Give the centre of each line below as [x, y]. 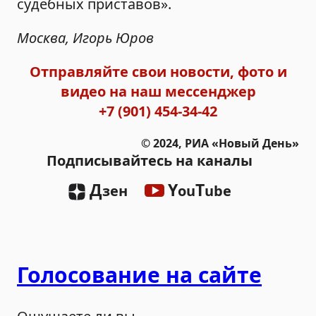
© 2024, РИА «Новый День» [220, 143]
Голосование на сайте [139, 274]
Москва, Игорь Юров [85, 37]
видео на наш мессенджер [158, 91]
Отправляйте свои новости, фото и [158, 71]
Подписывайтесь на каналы [150, 160]
